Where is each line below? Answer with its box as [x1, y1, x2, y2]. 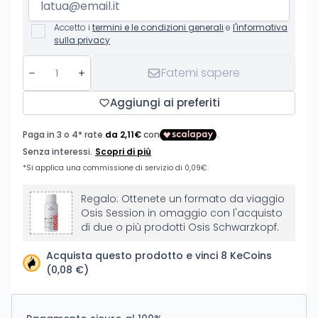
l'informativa [233, 21, 287, 33]
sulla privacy [54, 34, 110, 46]
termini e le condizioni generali [92, 21, 224, 33]
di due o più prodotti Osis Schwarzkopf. [81, 220, 279, 234]
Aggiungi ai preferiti [109, 95, 220, 110]
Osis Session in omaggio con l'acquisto [81, 206, 283, 220]
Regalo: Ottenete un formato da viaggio [81, 192, 285, 206]
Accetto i [54, 21, 92, 33]
